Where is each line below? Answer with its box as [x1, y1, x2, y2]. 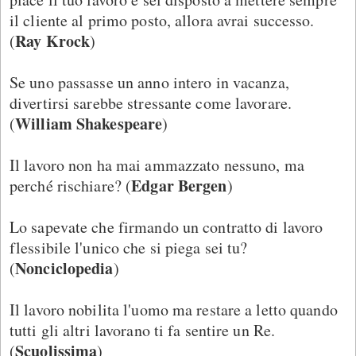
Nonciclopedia [15, 256, 114, 280]
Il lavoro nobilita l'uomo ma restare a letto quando [10, 298, 338, 320]
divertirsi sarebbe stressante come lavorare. [10, 91, 292, 114]
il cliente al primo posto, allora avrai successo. [10, 9, 315, 31]
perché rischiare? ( [10, 174, 132, 196]
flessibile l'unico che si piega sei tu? [10, 236, 248, 258]
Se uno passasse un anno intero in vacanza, [10, 71, 289, 93]
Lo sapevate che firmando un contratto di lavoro [10, 215, 323, 238]
